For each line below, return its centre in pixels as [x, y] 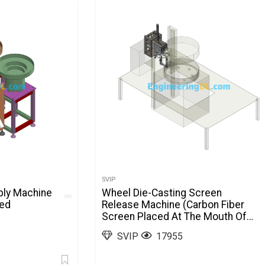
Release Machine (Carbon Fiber [173, 205]
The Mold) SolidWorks [153, 228]
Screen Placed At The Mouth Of [174, 216]
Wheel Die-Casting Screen [162, 193]
